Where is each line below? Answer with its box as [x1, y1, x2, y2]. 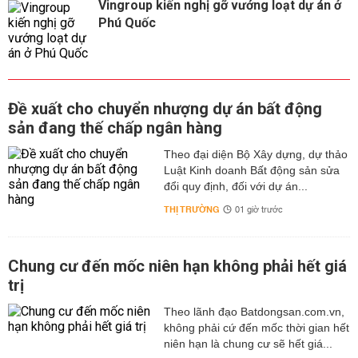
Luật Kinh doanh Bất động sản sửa [163, 164, 340, 177]
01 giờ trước [234, 202, 283, 218]
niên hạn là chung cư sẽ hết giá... [163, 337, 332, 350]
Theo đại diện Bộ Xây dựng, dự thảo [163, 148, 348, 161]
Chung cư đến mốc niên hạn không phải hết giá [8, 257, 347, 276]
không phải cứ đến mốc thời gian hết [163, 321, 349, 334]
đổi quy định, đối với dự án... [163, 180, 308, 193]
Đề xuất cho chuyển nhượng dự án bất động [8, 99, 322, 118]
